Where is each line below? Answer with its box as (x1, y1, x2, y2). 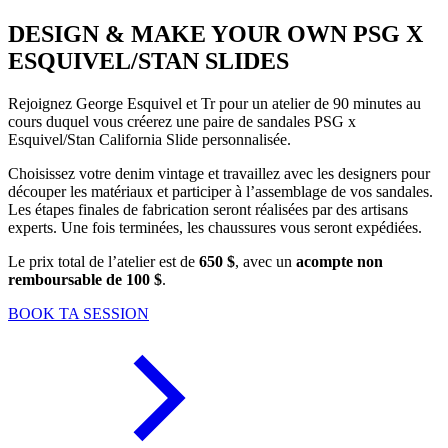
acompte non (296, 253, 383, 271)
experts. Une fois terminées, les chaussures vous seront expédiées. (8, 219, 422, 237)
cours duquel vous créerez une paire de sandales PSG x (8, 113, 356, 131)
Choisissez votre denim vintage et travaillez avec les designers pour (8, 165, 430, 183)
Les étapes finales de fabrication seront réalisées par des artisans (8, 201, 408, 219)
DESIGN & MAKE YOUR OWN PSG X (8, 21, 423, 48)
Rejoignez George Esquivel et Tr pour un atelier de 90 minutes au (8, 95, 421, 113)
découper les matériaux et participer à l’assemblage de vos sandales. (8, 183, 433, 201)
